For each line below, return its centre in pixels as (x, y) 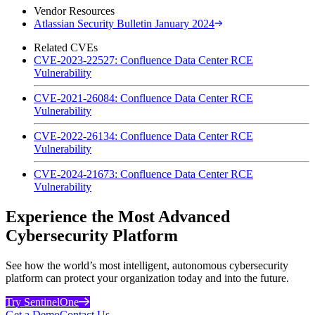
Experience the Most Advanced (118, 216)
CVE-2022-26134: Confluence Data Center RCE (143, 136)
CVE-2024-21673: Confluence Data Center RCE (143, 174)
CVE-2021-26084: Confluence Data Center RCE (143, 98)
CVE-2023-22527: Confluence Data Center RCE (143, 60)
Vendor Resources (74, 11)
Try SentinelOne (42, 302)
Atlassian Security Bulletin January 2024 (124, 23)
